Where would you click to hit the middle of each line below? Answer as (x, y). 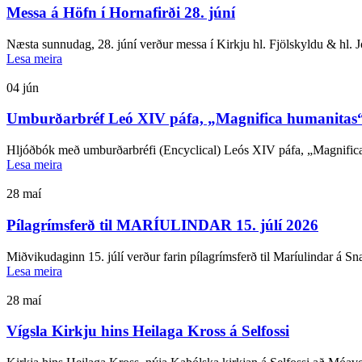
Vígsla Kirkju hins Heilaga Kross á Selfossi (148, 331)
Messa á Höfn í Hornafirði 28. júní (121, 12)
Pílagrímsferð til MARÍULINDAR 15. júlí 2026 (162, 225)
